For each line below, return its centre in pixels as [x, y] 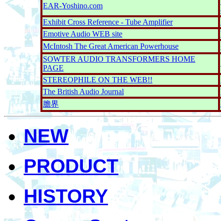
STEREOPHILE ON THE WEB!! [98, 80]
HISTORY [66, 196]
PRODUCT [71, 166]
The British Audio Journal [83, 92]
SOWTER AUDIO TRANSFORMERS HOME [119, 59]
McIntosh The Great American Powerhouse [111, 46]
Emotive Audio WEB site [83, 34]
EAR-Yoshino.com [73, 6]
